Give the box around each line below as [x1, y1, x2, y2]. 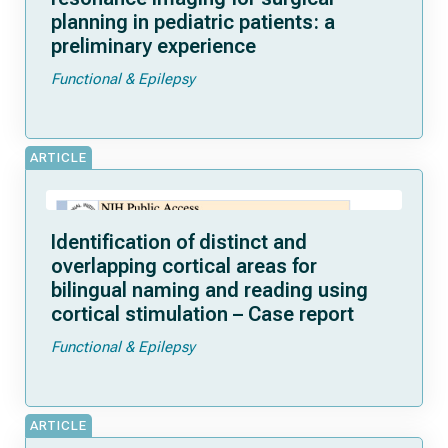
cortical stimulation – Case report [51, 302, 354, 326]
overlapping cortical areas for [51, 254, 317, 278]
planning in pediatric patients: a [51, 10, 335, 34]
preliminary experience [51, 34, 256, 58]
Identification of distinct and [51, 230, 307, 254]
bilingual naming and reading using [51, 278, 368, 302]
